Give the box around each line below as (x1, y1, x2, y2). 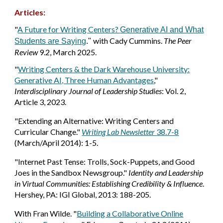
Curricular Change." (14, 127, 82, 136)
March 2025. (51, 47, 97, 57)
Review (14, 47, 38, 57)
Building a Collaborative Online (77, 209, 184, 218)
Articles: (14, 7, 46, 17)
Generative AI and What (120, 25, 204, 34)
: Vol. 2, (162, 86, 186, 96)
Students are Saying (14, 37, 87, 45)
